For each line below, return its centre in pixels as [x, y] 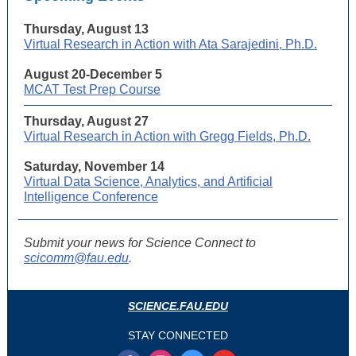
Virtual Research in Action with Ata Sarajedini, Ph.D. [170, 44]
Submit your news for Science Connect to [140, 243]
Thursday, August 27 [86, 121]
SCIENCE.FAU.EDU [178, 306]
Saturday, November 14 [94, 166]
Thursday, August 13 [86, 29]
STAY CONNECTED [178, 335]
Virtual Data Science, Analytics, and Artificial [148, 182]
